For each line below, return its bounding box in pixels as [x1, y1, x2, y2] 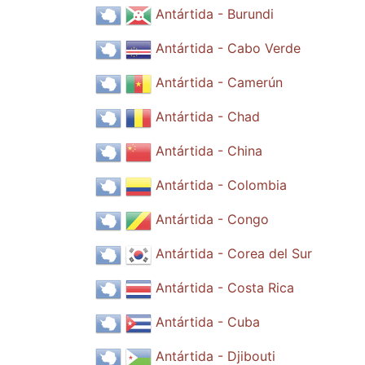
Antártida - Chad [156, 108, 260, 125]
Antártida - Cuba [156, 314, 260, 331]
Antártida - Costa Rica [156, 279, 294, 297]
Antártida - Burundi [156, 6, 274, 23]
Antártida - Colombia [156, 177, 287, 194]
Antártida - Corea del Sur [156, 245, 312, 262]
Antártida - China [156, 143, 262, 160]
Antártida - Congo [156, 211, 269, 228]
